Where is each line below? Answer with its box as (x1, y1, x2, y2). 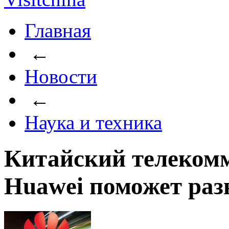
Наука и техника (25, 111, 162, 133)
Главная (25, 19, 91, 41)
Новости (25, 65, 97, 87)
